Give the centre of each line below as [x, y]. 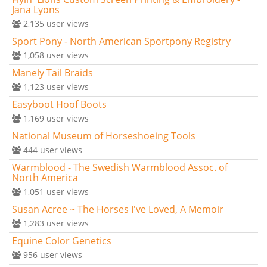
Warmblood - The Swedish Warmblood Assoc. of [120, 167]
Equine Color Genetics [62, 240]
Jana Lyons [36, 9]
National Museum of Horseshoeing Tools [104, 136]
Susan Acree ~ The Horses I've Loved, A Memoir [118, 209]
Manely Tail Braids [52, 72]
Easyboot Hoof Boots [59, 104]
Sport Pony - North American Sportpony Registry [121, 41]
